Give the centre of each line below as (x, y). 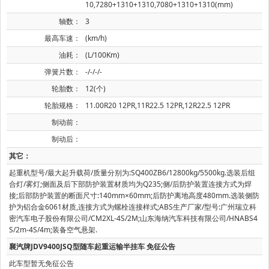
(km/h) (96, 38)
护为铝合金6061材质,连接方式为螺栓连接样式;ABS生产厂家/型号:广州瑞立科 (133, 207)
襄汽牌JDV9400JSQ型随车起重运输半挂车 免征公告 (92, 247)
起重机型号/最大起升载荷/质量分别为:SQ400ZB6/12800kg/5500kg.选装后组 (132, 173)
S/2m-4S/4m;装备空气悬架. (53, 230)
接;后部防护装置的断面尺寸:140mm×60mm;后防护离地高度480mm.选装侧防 (134, 196)
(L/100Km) (102, 55)
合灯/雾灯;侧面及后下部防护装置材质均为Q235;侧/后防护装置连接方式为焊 (130, 184)
